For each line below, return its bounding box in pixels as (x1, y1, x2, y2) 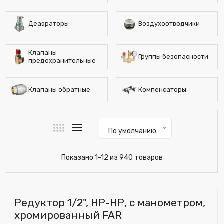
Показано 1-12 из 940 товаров (61, 153, 163, 162)
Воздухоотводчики (138, 20, 200, 27)
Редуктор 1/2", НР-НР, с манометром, (14, 196, 205, 209)
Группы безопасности (138, 53, 208, 60)
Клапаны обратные (28, 86, 90, 93)
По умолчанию (108, 127, 156, 135)
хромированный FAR (14, 209, 122, 221)
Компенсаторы (138, 86, 186, 93)
